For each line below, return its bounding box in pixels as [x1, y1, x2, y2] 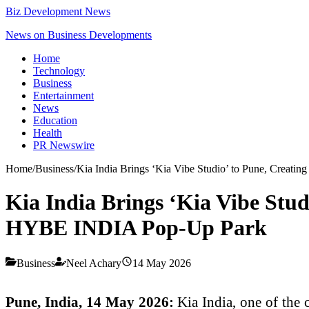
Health [33, 127, 62, 139]
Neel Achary [66, 257, 121, 269]
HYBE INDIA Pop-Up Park [6, 215, 267, 241]
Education [33, 114, 77, 126]
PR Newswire [33, 139, 94, 151]
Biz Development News [6, 6, 110, 17]
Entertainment [33, 90, 94, 101]
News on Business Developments [6, 29, 152, 41]
